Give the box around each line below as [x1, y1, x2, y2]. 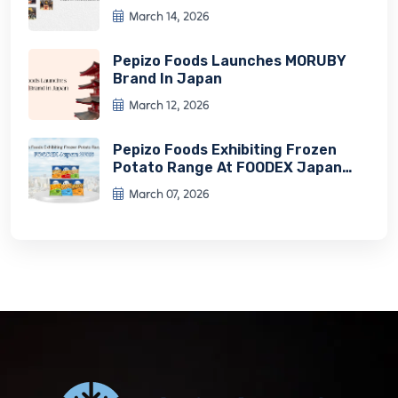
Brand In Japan [113, 70, 222, 88]
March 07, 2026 [129, 186, 209, 203]
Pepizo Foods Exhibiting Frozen [113, 141, 337, 159]
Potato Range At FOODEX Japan [113, 159, 342, 177]
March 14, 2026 [129, 8, 209, 25]
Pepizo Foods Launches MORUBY [113, 52, 346, 70]
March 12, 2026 [129, 97, 209, 114]
